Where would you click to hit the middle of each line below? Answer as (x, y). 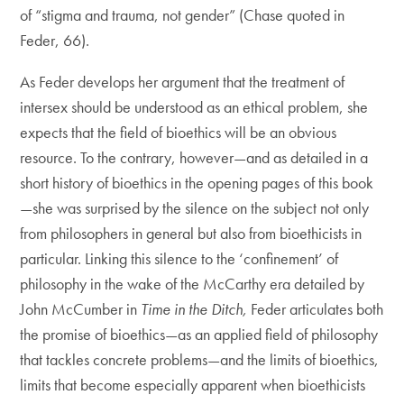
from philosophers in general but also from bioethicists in (191, 233)
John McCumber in (81, 309)
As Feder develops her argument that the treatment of (183, 82)
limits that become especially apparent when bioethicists (193, 385)
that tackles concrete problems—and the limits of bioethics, (200, 359)
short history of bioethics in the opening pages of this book (197, 183)
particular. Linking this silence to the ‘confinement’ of (179, 258)
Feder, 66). (55, 40)
